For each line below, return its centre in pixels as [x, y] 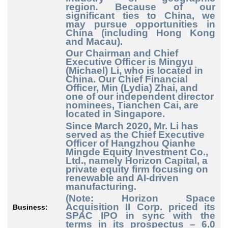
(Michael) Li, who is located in [134, 71]
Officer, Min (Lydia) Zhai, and [132, 88]
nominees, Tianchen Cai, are [132, 105]
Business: [30, 207]
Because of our [165, 7]
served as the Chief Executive [135, 134]
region [81, 7]
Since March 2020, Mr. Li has [132, 126]
